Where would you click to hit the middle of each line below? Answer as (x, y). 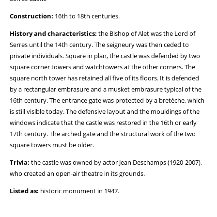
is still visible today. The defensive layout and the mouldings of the (105, 111)
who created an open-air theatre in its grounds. (77, 173)
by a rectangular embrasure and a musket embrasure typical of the (106, 89)
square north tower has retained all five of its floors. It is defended (104, 78)
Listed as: (24, 191)
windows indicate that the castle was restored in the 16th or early (103, 123)
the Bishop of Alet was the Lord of (146, 33)
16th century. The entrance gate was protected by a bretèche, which (107, 100)
